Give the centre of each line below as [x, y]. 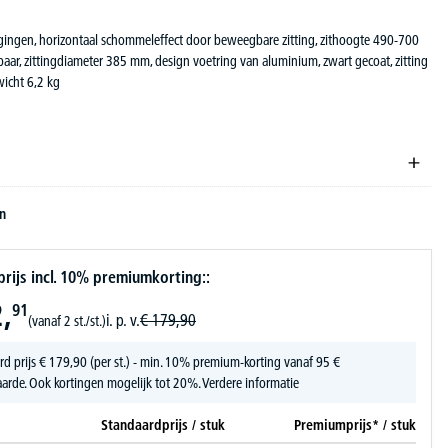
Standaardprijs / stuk [163, 424]
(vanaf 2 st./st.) [67, 320]
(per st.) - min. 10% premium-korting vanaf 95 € [213, 361]
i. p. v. [123, 319]
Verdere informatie [250, 382]
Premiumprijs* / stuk [355, 424]
